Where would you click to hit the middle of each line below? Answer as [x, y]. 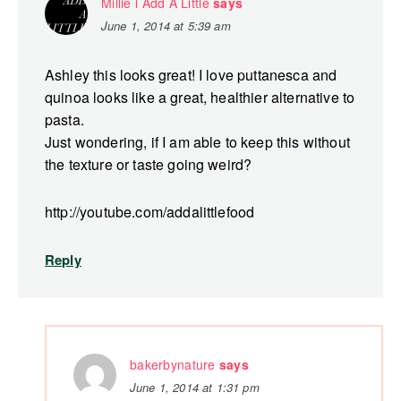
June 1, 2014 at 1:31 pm [195, 388]
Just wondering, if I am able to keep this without [197, 142]
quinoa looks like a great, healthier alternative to [200, 98]
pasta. [64, 120]
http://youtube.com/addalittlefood [150, 212]
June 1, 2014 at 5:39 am [166, 26]
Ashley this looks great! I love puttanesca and [191, 75]
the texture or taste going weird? [149, 165]
